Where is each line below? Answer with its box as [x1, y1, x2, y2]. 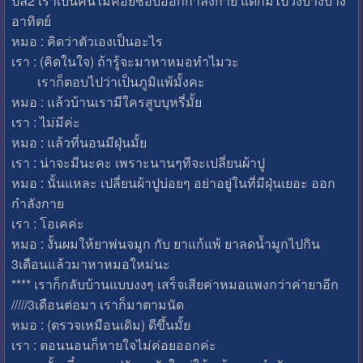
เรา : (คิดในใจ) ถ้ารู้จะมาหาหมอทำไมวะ [11, 51, 239, 70]
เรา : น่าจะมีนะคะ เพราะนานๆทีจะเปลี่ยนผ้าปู [11, 152, 265, 172]
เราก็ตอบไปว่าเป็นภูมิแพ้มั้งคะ [11, 71, 205, 91]
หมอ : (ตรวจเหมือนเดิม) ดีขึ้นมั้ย [11, 314, 190, 334]
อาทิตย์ [11, 11, 51, 30]
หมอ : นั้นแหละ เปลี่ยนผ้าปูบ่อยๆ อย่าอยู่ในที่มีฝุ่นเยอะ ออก [11, 173, 335, 192]
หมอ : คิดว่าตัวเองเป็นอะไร [11, 31, 163, 50]
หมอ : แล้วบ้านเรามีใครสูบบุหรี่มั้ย [11, 92, 202, 111]
